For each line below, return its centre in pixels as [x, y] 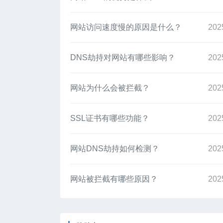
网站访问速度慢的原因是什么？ [126, 27]
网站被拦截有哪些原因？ [114, 179]
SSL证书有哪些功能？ [110, 118]
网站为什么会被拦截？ [110, 88]
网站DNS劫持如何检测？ [115, 149]
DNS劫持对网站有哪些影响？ [123, 58]
